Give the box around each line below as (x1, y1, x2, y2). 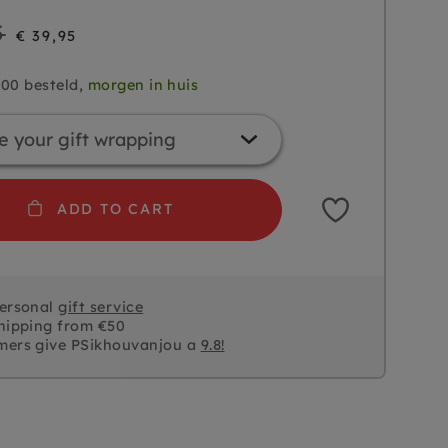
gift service (58, 297, 144, 316)
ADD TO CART (56, 200, 174, 219)
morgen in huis (87, 75, 199, 94)
